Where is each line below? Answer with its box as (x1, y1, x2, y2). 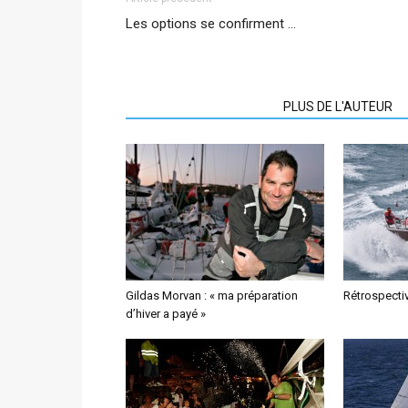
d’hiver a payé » (126, 307, 206, 321)
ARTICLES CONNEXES (137, 99, 261, 114)
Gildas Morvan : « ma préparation (126, 289, 298, 302)
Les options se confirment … (126, 15, 296, 32)
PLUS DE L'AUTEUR (283, 99, 393, 114)
